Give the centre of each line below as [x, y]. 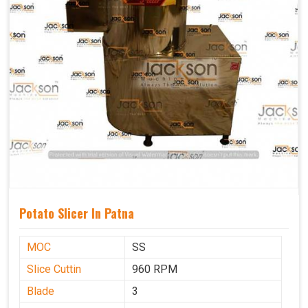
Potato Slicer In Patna [77, 213]
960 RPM [155, 269]
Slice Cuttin [54, 269]
